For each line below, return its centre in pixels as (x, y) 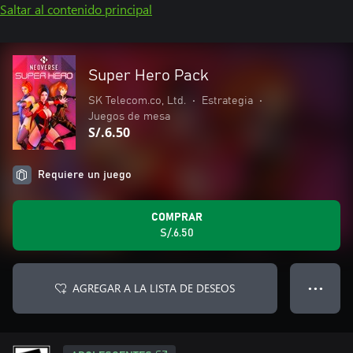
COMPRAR (176, 217)
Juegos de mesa (129, 117)
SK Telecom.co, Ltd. (137, 101)
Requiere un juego (85, 175)
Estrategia (227, 101)
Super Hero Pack (149, 76)
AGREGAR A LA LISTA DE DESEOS (154, 288)
